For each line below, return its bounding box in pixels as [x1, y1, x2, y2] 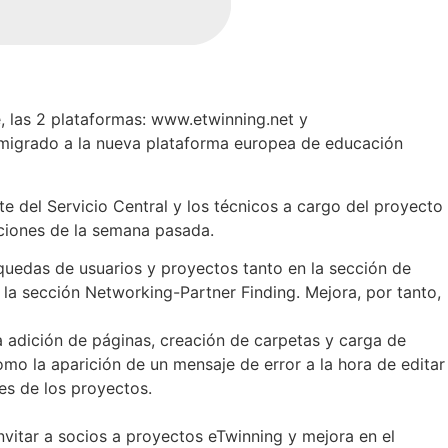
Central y [108, 195, 187, 216]
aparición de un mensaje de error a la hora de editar [51, 354, 445, 375]
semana [92, 219, 150, 240]
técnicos [214, 195, 278, 216]
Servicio [47, 195, 108, 216]
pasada [155, 219, 210, 240]
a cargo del [278, 195, 374, 216]
